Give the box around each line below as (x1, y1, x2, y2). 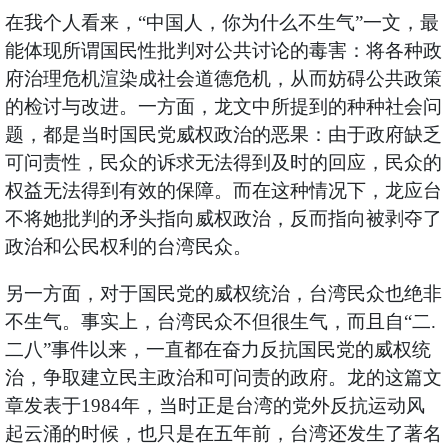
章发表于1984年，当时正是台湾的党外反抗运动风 (4, 395, 425, 417)
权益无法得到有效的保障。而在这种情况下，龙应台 (4, 180, 442, 202)
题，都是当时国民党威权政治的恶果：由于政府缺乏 (4, 124, 442, 146)
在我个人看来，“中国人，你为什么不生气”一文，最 (4, 12, 439, 34)
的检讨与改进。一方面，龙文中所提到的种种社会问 (4, 96, 442, 118)
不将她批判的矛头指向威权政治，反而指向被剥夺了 (4, 208, 442, 230)
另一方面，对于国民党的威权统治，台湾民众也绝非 (4, 283, 442, 305)
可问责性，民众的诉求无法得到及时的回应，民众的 (4, 152, 442, 174)
